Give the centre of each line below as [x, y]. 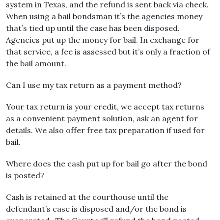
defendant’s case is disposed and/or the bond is [96, 209]
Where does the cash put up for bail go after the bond [107, 164]
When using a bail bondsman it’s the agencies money [104, 16]
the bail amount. [36, 63]
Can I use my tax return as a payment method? [94, 85]
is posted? [25, 175]
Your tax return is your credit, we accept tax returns [105, 107]
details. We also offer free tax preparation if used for [105, 130]
